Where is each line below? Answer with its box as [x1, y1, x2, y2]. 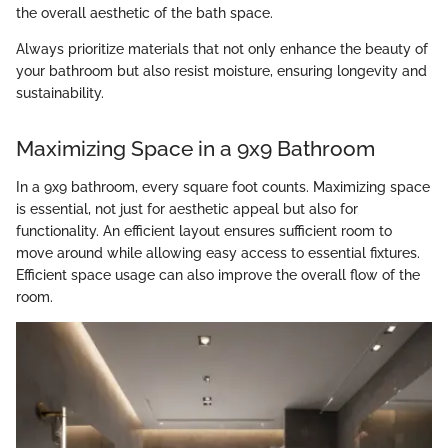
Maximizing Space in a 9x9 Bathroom [16, 136, 375, 162]
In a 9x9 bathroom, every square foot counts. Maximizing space [16, 178, 430, 195]
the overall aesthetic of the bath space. [16, 5, 273, 22]
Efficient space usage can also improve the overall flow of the [16, 266, 420, 283]
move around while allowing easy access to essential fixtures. [16, 244, 420, 261]
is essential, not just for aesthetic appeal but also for [16, 200, 358, 217]
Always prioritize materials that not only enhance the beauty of [16, 41, 428, 58]
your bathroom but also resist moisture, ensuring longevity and [16, 63, 427, 80]
